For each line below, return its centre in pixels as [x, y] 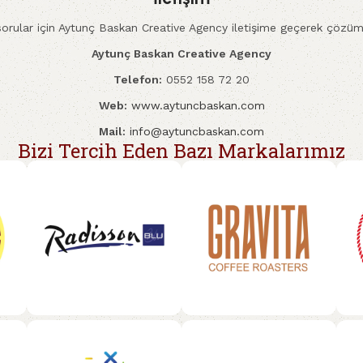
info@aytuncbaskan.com [197, 131]
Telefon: [138, 79]
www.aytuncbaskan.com [198, 105]
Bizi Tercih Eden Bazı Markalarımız [181, 151]
